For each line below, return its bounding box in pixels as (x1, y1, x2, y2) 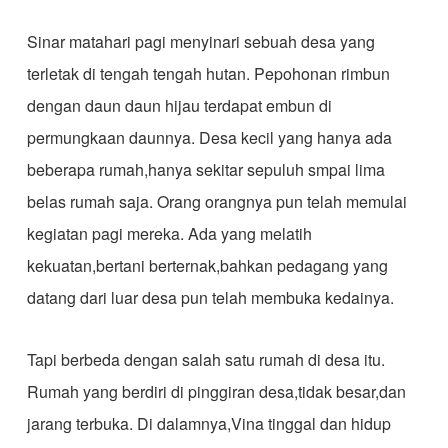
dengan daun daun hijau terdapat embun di (26, 94, 332, 117)
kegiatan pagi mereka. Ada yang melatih (26, 222, 312, 245)
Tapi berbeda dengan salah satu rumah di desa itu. (26, 348, 385, 371)
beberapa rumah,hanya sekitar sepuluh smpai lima (26, 158, 385, 181)
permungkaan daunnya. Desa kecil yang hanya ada (26, 126, 392, 149)
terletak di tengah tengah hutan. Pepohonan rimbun (26, 62, 390, 85)
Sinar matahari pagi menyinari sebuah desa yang (26, 30, 375, 53)
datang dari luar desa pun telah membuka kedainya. (26, 286, 394, 309)
